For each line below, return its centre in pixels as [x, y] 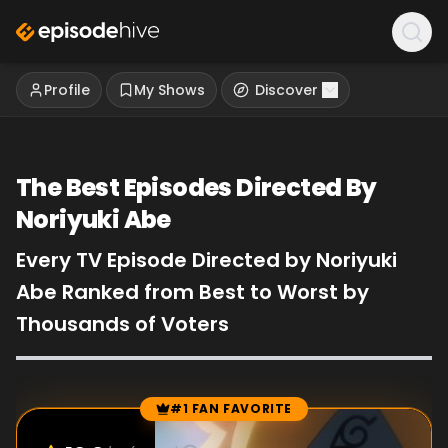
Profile [67, 90]
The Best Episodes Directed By [196, 187]
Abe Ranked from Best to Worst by [192, 292]
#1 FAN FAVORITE [231, 408]
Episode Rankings [82, 418]
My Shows [169, 90]
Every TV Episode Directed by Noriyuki [206, 260]
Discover [286, 90]
